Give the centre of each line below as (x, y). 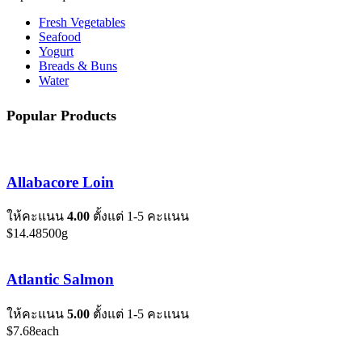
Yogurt (56, 52)
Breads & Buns (78, 66)
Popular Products (61, 116)
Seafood (60, 37)
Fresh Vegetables (82, 23)
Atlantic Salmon (60, 280)
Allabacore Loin (60, 182)
